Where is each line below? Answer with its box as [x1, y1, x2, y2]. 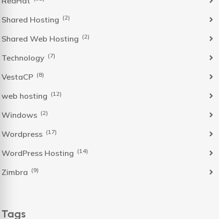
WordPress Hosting [1, 148, 76, 158]
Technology [1, 52, 46, 63]
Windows [1, 109, 39, 120]
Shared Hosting [1, 14, 61, 24]
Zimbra [1, 167, 30, 177]
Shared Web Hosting [1, 33, 81, 44]
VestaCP [1, 71, 35, 82]
